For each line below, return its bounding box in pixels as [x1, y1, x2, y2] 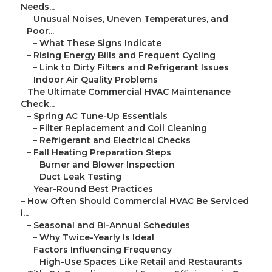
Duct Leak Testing [39, 171, 121, 183]
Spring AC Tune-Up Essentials [33, 110, 168, 122]
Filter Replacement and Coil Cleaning [39, 123, 207, 134]
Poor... [27, 25, 54, 37]
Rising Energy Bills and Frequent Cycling [33, 50, 216, 61]
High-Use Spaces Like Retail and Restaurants [39, 256, 242, 268]
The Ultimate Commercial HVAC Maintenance [27, 86, 231, 98]
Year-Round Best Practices [33, 183, 153, 195]
